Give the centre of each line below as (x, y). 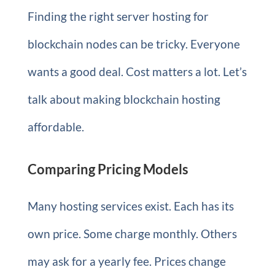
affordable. (56, 126)
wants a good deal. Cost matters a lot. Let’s (137, 71)
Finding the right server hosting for (118, 16)
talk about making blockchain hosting (124, 99)
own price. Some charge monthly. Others (132, 233)
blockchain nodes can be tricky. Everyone (134, 44)
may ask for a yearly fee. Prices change (126, 261)
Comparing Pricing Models (108, 169)
